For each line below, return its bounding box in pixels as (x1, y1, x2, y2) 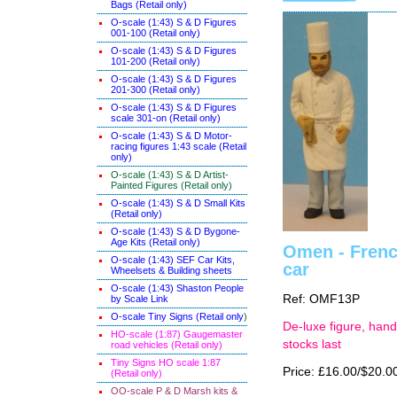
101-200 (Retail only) (111, 56, 200, 66)
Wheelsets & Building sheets (111, 265, 232, 276)
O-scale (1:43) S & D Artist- (111, 169, 229, 180)
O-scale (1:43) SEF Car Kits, (111, 254, 235, 265)
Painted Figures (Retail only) (111, 180, 232, 191)
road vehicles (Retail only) (111, 339, 222, 350)
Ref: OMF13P (283, 292, 360, 306)
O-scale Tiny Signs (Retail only (111, 311, 244, 322)
